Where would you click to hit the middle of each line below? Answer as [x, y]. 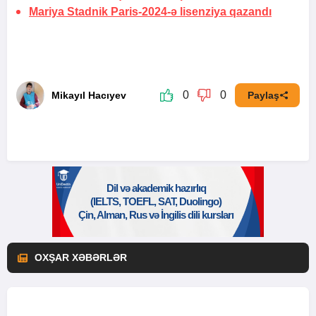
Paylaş [263, 95]
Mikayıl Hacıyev [89, 95]
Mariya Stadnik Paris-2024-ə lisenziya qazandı [150, 12]
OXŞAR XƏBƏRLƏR [81, 257]
